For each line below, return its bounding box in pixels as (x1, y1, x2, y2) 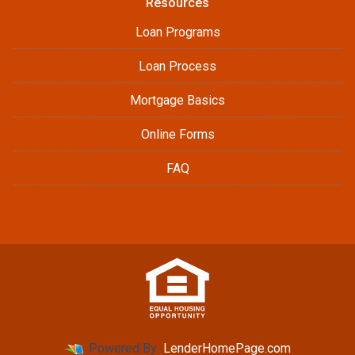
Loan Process (139, 59, 216, 74)
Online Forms (140, 127, 215, 142)
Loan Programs (135, 25, 220, 40)
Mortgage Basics (130, 93, 225, 108)
